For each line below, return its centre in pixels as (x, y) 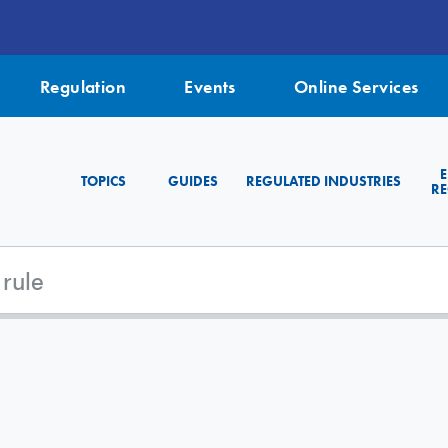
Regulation (83, 86)
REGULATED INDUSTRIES (323, 181)
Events (210, 86)
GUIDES (193, 181)
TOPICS (103, 181)
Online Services (356, 86)
